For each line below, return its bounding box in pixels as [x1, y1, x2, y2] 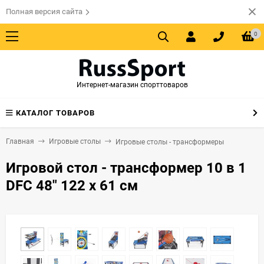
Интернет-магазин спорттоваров [76, 81, 188, 89]
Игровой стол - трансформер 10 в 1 [6, 159, 246, 176]
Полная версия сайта [6, 7, 82, 16]
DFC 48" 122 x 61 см [6, 177, 138, 194]
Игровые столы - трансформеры [115, 137, 224, 146]
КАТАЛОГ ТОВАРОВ [16, 108, 95, 117]
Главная [6, 137, 34, 146]
